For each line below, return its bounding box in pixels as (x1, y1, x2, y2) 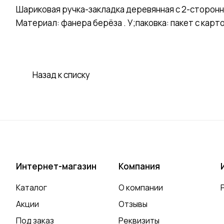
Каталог (16, 182, 47, 193)
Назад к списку (32, 69, 90, 81)
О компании (118, 182, 163, 193)
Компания (118, 160, 160, 172)
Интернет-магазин (16, 160, 96, 172)
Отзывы (118, 198, 147, 210)
